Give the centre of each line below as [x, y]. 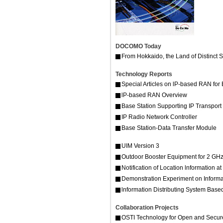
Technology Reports [144, 74]
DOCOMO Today [138, 46]
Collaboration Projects [147, 207]
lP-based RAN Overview [154, 95]
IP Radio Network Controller [159, 117]
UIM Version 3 [140, 146]
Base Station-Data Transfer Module [169, 128]
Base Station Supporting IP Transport [171, 106]
